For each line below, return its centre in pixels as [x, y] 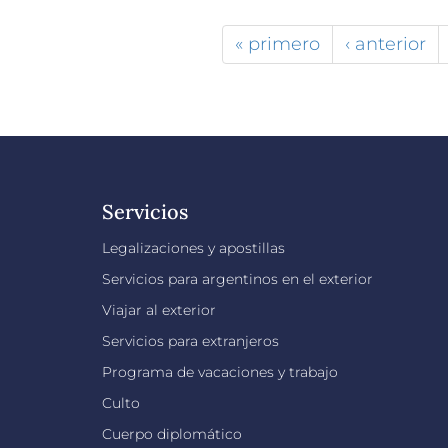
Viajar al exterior [159, 309]
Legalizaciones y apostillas [193, 247]
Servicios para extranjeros [190, 340]
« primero [277, 43]
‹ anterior [385, 43]
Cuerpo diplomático [172, 433]
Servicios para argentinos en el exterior [237, 278]
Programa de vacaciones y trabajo [220, 371]
